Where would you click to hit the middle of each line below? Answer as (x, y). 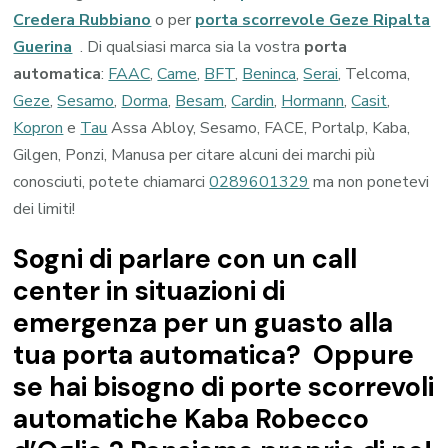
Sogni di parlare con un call (185, 258)
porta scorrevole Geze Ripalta (313, 19)
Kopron (38, 127)
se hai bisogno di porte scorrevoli (224, 386)
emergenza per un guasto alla (203, 322)
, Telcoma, (374, 73)
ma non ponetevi (369, 181)
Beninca (269, 73)
